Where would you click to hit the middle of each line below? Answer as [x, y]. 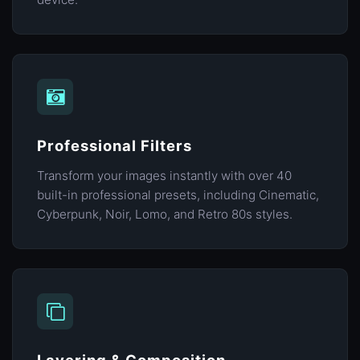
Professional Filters [115, 146]
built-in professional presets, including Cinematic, [178, 195]
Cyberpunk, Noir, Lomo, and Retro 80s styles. [165, 215]
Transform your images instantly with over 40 [164, 176]
